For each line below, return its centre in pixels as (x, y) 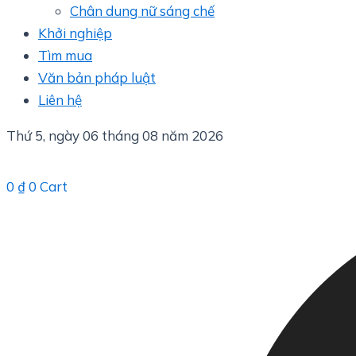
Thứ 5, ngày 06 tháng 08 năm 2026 (115, 135)
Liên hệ (60, 99)
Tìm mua (65, 55)
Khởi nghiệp (75, 33)
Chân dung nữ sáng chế (142, 10)
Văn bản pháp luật (97, 77)
